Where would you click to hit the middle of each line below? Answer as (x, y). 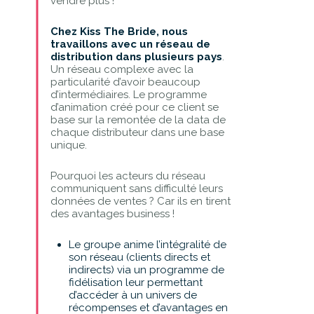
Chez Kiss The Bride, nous (119, 31)
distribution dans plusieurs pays (136, 56)
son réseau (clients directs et (139, 257)
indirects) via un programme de (146, 269)
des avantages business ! (112, 213)
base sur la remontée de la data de (138, 120)
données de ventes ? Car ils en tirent (140, 201)
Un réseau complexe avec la (122, 69)
